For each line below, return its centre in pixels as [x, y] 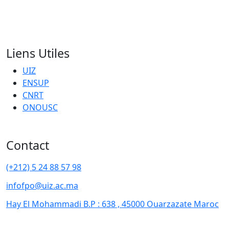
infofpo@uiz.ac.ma [42, 186]
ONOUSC [40, 107]
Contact [28, 145]
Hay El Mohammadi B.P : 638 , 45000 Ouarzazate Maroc [112, 204]
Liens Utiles [38, 53]
